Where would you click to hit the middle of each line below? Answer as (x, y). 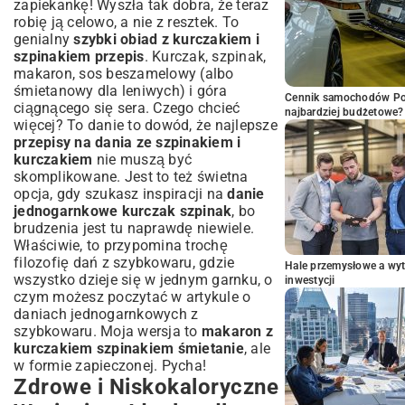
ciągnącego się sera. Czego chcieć (127, 108)
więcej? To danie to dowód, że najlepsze (146, 125)
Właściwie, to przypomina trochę (121, 245)
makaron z (237, 331)
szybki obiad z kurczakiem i (166, 39)
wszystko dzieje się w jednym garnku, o (143, 280)
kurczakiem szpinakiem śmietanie (129, 348)
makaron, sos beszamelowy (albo (124, 74)
